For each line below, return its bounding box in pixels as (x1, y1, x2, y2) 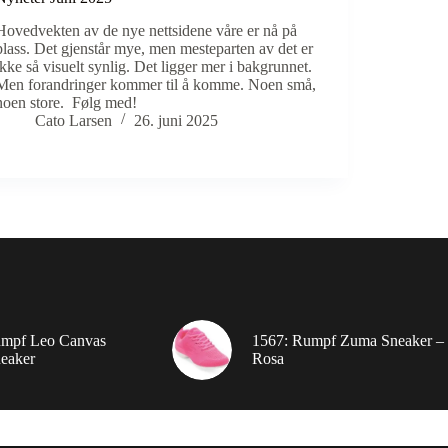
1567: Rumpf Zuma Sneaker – (251, 331, 444, 349)
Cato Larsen (35, 111, 113, 129)
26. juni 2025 (134, 111, 219, 129)
